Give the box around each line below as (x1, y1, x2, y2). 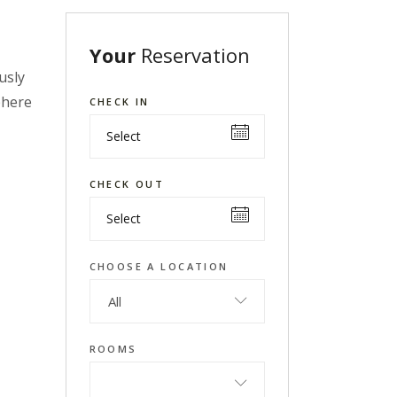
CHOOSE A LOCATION (89, 260, 229, 273)
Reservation (140, 42, 250, 68)
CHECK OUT (89, 177, 165, 191)
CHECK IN (89, 95, 150, 108)
